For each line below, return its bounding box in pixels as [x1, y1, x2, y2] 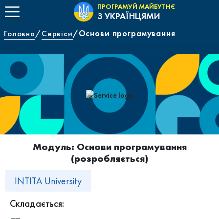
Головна [4, 28, 35, 39]
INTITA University [15, 175, 82, 187]
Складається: [10, 197, 64, 210]
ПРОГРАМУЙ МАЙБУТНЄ [97, 1, 175, 11]
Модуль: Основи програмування [32, 140, 187, 153]
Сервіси [41, 28, 73, 39]
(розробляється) [70, 152, 149, 165]
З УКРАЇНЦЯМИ [97, 10, 160, 22]
